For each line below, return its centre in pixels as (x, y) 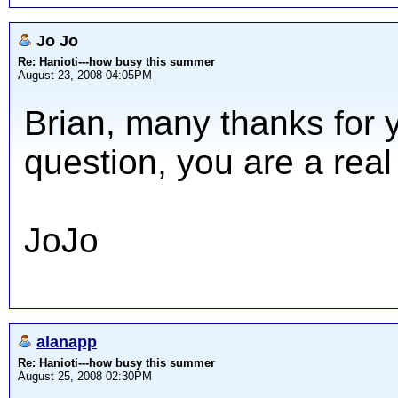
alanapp (67, 342)
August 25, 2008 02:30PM (85, 376)
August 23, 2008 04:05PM (85, 75)
